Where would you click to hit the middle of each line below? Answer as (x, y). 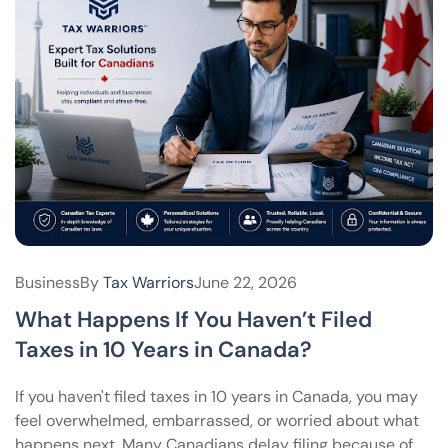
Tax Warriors (148, 283)
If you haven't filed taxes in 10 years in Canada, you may (216, 397)
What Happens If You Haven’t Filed (193, 320)
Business (47, 283)
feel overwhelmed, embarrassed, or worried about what (217, 421)
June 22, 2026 (245, 283)
